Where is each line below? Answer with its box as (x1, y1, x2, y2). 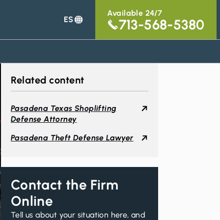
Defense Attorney (11, 114, 77, 124)
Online (11, 192, 54, 209)
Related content (11, 74, 84, 86)
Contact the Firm (11, 176, 119, 193)
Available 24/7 (107, 8, 163, 18)
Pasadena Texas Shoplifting (11, 104, 117, 113)
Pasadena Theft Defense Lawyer (11, 133, 134, 142)
